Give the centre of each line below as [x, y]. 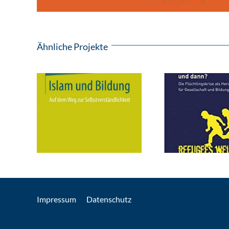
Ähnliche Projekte [72, 46]
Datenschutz [109, 199]
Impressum [56, 199]
